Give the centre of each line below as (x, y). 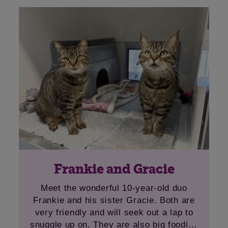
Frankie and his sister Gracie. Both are (114, 200)
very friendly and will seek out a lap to (114, 212)
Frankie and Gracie (114, 169)
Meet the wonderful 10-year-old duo (114, 188)
